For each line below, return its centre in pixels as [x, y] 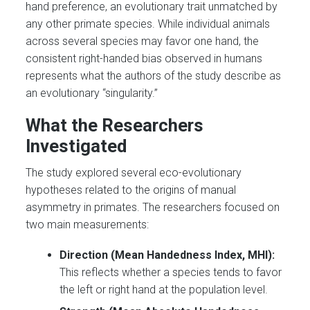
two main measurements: [88, 225]
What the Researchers [115, 125]
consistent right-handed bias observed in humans [144, 58]
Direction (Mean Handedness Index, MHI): [167, 255]
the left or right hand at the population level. [164, 290]
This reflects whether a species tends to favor [171, 273]
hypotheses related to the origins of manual [131, 190]
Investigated [76, 146]
